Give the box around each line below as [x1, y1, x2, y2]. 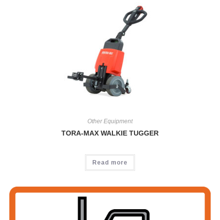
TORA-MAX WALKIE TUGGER [61, 129, 159, 137]
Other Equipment [87, 117, 133, 125]
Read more [92, 159, 128, 166]
